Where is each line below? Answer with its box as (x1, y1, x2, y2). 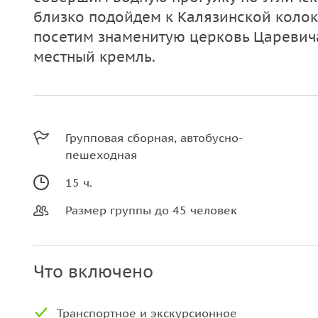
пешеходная (65, 148, 137, 162)
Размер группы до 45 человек (65, 203, 237, 217)
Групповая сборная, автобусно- (65, 131, 243, 145)
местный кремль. (33, 48, 155, 66)
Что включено (33, 261, 153, 283)
